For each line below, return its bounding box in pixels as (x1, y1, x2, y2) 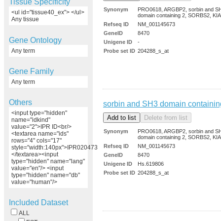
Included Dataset (9, 198, 68, 207)
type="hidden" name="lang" (11, 158, 85, 165)
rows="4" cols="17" (11, 137, 62, 145)
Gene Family (9, 67, 54, 75)
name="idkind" (11, 116, 50, 124)
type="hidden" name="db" (11, 172, 80, 179)
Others (9, 98, 32, 107)
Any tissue (11, 16, 39, 23)
